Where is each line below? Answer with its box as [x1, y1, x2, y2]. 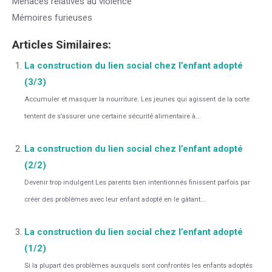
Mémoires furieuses [12, 12, 92, 23]
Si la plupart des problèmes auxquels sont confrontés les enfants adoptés [24, 262, 253, 270]
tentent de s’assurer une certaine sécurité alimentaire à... [24, 112, 201, 120]
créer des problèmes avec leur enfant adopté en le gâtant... [24, 195, 206, 203]
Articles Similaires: [12, 38, 111, 52]
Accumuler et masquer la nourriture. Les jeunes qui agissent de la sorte [24, 95, 250, 103]
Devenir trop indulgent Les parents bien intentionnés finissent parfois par [24, 178, 250, 186]
